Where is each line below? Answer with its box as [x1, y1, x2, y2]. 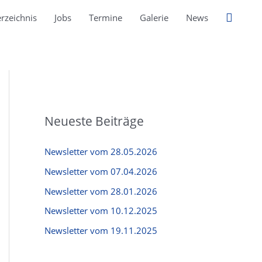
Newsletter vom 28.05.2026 [44, 146, 157, 157]
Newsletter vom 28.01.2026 [44, 185, 157, 197]
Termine [89, 12, 122, 23]
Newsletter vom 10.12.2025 [44, 205, 157, 217]
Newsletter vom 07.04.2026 [44, 165, 157, 177]
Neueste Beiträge [44, 113, 144, 129]
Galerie [140, 12, 168, 23]
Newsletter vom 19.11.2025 [44, 225, 157, 236]
